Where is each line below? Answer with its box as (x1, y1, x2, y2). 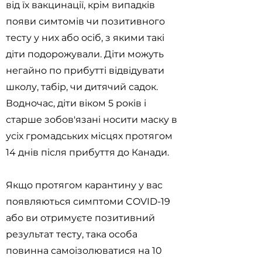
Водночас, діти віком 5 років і (6, 98, 146, 109)
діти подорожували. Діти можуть (6, 49, 164, 60)
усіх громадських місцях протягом (6, 130, 173, 142)
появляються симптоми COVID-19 (6, 196, 170, 207)
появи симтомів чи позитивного (6, 16, 165, 27)
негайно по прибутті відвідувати (6, 65, 164, 76)
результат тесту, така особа (6, 229, 137, 240)
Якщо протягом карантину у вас (6, 180, 163, 191)
